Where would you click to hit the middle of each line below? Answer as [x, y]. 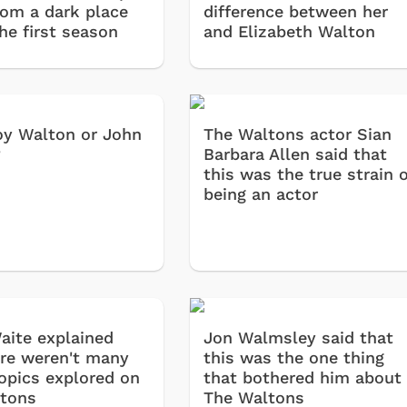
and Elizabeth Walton [290, 31]
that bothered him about [303, 377]
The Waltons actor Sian [298, 134]
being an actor [261, 194]
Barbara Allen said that [296, 154]
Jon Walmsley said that [299, 337]
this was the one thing [294, 357]
